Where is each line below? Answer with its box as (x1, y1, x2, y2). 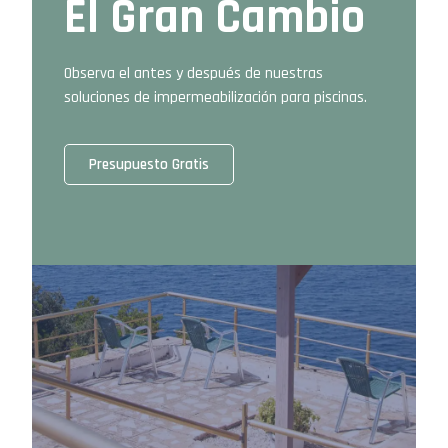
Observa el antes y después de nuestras (64, 62, 323, 84)
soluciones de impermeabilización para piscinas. (64, 86, 367, 108)
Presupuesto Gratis (89, 155, 209, 175)
